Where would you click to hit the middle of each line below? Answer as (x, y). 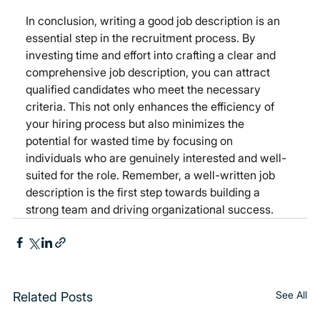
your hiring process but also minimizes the (137, 124)
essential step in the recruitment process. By (142, 38)
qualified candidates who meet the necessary (145, 90)
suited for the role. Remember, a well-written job (152, 175)
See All (291, 295)
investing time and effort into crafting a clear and (152, 55)
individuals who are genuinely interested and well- (156, 158)
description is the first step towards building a (145, 192)
